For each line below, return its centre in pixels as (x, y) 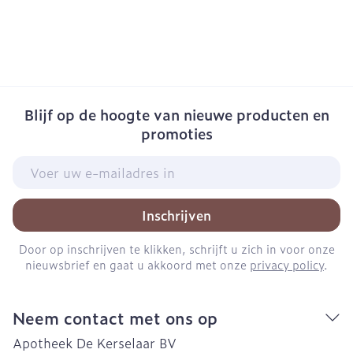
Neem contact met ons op (115, 318)
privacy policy (287, 264)
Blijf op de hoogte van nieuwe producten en (176, 115)
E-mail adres (51, 163)
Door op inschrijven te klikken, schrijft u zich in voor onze (176, 249)
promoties (176, 134)
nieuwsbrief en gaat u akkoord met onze (137, 264)
